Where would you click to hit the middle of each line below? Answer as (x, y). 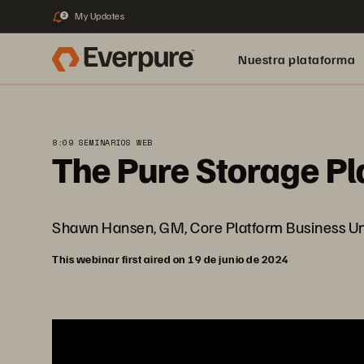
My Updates (100, 16)
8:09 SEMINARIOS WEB (102, 143)
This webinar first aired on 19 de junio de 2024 (171, 259)
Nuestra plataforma (297, 59)
